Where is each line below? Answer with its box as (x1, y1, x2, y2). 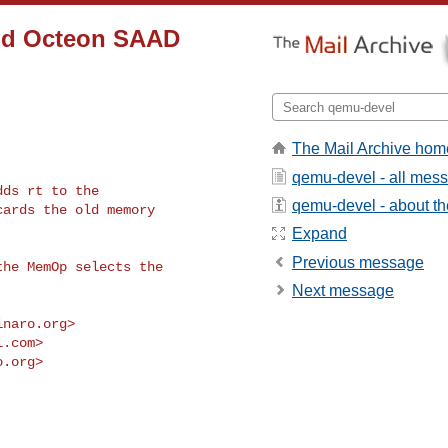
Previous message (292, 253, 424, 271)
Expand (292, 225, 347, 243)
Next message (292, 282, 394, 300)
